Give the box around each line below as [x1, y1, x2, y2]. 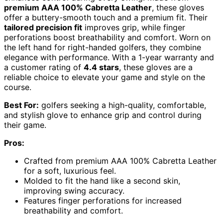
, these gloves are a [119, 62, 193, 73]
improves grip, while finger [82, 22, 185, 33]
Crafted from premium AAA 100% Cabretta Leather [24, 156, 217, 166]
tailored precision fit [4, 22, 82, 33]
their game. [4, 120, 46, 130]
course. [4, 82, 31, 93]
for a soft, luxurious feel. [24, 166, 116, 176]
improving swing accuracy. [24, 186, 124, 196]
